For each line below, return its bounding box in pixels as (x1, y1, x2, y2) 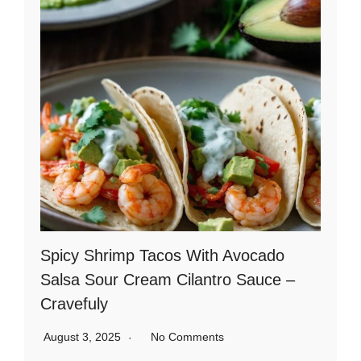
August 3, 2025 (44, 330, 124, 343)
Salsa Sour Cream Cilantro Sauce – (40, 271, 295, 288)
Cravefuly (40, 295, 108, 313)
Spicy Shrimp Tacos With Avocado (40, 247, 284, 264)
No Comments (151, 330, 224, 343)
